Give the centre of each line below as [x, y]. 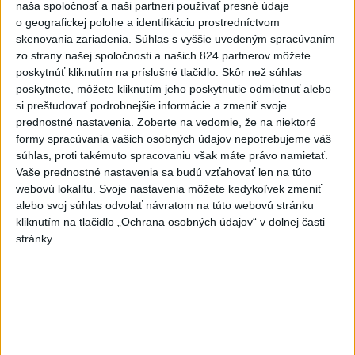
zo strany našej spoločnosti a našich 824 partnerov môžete [163, 56]
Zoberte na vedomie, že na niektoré [227, 122]
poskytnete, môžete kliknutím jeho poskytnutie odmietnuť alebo [174, 89]
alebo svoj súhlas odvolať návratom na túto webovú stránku [165, 206]
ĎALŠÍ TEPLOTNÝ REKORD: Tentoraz [215, 64]
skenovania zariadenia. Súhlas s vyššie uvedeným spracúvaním [176, 39]
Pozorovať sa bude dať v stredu [198, 17]
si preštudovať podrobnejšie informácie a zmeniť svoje [151, 106]
